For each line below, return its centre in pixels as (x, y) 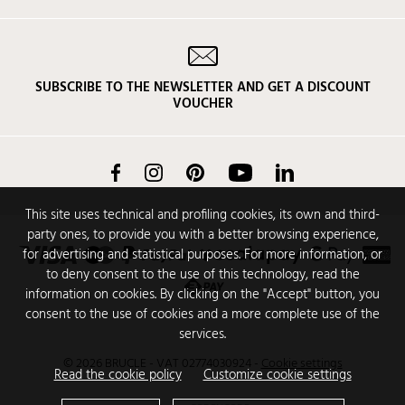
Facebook (144, 173)
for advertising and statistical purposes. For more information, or (202, 255)
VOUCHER (202, 104)
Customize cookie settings (277, 375)
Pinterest (227, 173)
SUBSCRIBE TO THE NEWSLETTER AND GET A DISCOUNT (202, 88)
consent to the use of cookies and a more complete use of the (202, 315)
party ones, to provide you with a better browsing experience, (202, 235)
